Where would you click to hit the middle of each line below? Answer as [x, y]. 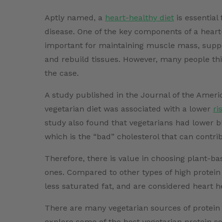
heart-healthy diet [139, 18]
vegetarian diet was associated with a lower [129, 109]
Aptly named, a [75, 18]
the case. [62, 73]
